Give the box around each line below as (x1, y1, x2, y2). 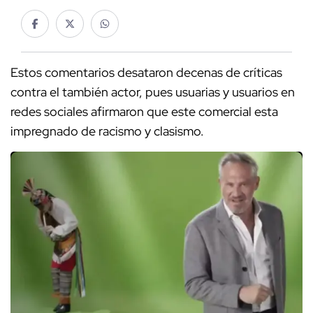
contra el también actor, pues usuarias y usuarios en (10, 84, 295, 101)
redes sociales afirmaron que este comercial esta (10, 103, 278, 120)
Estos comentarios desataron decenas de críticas (10, 64, 282, 81)
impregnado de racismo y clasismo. (10, 123, 207, 140)
